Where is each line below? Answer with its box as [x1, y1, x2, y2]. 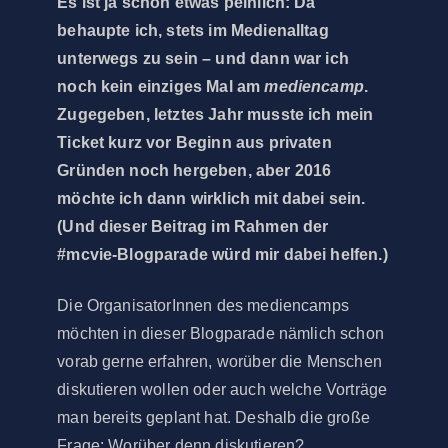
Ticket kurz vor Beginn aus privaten [57, 134, 332, 152]
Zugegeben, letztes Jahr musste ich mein [57, 106, 374, 124]
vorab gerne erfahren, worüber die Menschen [57, 352, 382, 370]
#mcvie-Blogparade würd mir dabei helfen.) [57, 246, 388, 264]
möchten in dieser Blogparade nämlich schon [57, 324, 384, 342]
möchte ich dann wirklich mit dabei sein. [57, 190, 366, 208]
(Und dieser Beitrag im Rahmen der [57, 218, 329, 236]
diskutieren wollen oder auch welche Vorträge [57, 380, 388, 398]
